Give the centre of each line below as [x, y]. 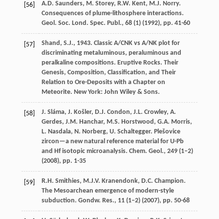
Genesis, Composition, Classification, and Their [109, 72]
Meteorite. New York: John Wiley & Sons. [100, 92]
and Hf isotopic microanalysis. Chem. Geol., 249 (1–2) [117, 151]
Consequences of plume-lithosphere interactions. [112, 13]
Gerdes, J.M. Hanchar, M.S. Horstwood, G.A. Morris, [117, 122]
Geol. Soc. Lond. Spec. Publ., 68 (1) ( [93, 23]
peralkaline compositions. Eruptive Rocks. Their [110, 63]
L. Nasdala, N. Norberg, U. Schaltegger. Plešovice [111, 131]
